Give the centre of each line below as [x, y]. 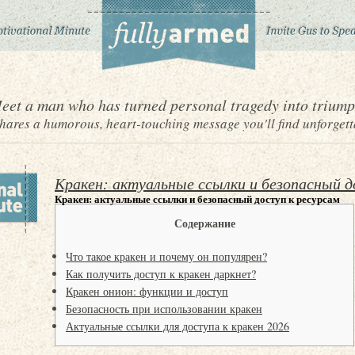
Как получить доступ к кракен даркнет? [161, 274]
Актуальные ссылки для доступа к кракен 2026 [177, 326]
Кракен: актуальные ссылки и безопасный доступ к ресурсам [197, 198]
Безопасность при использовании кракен [164, 309]
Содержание [204, 223]
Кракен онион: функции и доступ [147, 291]
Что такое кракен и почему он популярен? [166, 256]
